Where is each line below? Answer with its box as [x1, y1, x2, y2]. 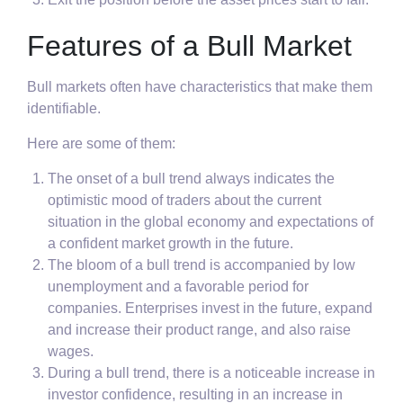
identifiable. [27, 101, 101, 117]
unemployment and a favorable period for [48, 279, 309, 295]
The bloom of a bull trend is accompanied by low [48, 257, 356, 273]
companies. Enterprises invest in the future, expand [48, 300, 373, 317]
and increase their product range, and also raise [48, 322, 352, 338]
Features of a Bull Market [27, 30, 352, 63]
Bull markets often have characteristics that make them [27, 79, 372, 95]
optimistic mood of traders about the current [48, 193, 322, 209]
